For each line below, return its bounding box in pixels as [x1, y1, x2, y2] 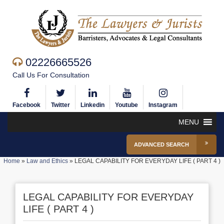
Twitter [51, 101, 70, 108]
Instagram [148, 101, 177, 108]
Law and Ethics [26, 157, 68, 164]
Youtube [115, 101, 138, 108]
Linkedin [80, 101, 104, 108]
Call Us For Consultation [12, 71, 89, 79]
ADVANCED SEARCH [134, 141, 189, 147]
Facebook [12, 101, 40, 108]
